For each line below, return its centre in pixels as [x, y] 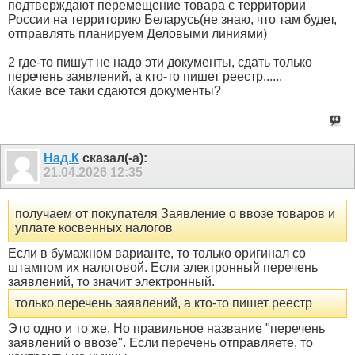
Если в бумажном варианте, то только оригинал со [157, 253]
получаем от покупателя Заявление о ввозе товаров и [175, 213]
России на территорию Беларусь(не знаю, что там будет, [172, 20]
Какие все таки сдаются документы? [115, 91]
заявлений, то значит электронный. [111, 281]
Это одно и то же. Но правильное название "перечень [166, 328]
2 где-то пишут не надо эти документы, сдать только [160, 63]
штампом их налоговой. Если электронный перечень [163, 267]
